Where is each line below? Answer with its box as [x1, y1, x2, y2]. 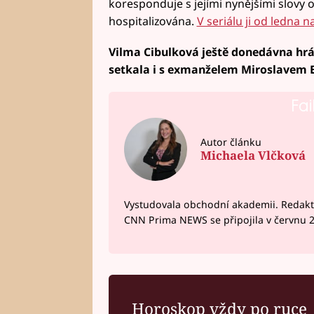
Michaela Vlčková [200, 146, 306, 163]
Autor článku [200, 135, 261, 149]
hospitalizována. [108, 13, 197, 29]
